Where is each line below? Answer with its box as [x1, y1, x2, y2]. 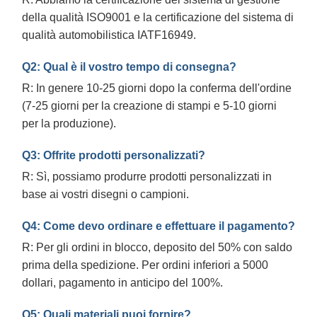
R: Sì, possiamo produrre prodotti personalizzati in [22, 170, 272, 183]
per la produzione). [22, 117, 116, 129]
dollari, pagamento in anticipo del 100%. [22, 276, 223, 289]
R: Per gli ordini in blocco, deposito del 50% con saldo [22, 241, 292, 253]
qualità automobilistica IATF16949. [22, 28, 196, 41]
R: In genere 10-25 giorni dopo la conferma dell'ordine [22, 81, 292, 94]
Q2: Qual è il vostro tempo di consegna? [22, 60, 236, 73]
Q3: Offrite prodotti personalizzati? [22, 149, 205, 161]
